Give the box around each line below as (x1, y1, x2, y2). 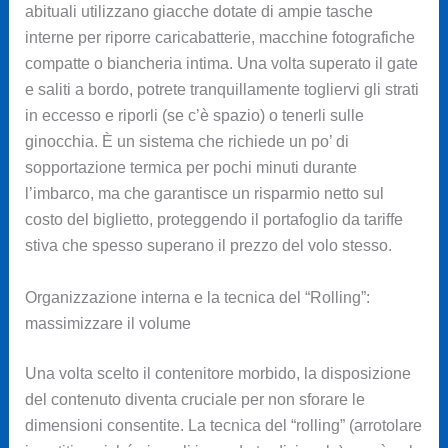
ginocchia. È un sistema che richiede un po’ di (24, 133, 349, 151)
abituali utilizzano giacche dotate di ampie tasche (24, 3, 373, 21)
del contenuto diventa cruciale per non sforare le (24, 391, 365, 409)
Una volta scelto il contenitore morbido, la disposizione (24, 365, 411, 383)
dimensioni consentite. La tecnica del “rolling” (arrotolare (24, 417, 422, 435)
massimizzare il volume (24, 315, 191, 333)
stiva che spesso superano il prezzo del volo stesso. (24, 237, 392, 255)
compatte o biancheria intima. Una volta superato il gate (24, 55, 418, 73)
